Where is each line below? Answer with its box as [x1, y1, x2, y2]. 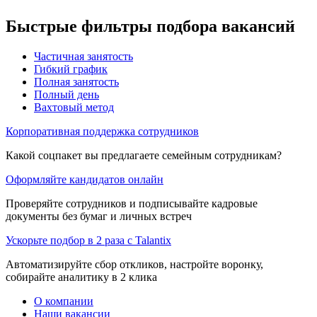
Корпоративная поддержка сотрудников [6, 125, 199, 137]
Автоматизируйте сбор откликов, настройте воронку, [6, 258, 263, 270]
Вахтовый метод [34, 100, 114, 113]
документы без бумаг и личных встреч [6, 209, 192, 222]
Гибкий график [34, 62, 108, 75]
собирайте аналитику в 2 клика [6, 270, 157, 283]
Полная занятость [34, 75, 119, 88]
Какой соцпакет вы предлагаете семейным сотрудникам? [6, 149, 282, 161]
